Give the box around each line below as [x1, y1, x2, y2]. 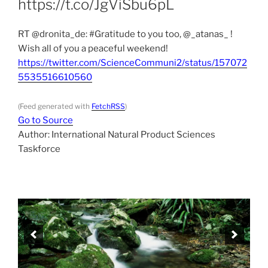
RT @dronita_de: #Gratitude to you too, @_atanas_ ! [18, 29, 233, 40]
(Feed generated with [18, 102, 92, 111]
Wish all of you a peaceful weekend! [18, 43, 168, 54]
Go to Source [18, 115, 73, 126]
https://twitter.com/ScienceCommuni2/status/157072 [18, 57, 247, 69]
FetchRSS [92, 102, 125, 111]
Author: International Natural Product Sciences [18, 129, 215, 141]
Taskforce [18, 144, 60, 155]
